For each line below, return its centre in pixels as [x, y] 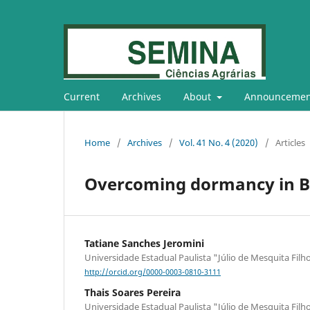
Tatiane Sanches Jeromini [144, 243]
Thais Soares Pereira [133, 293]
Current [82, 96]
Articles [290, 142]
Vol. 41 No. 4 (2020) [219, 142]
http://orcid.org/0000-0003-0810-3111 [153, 272]
